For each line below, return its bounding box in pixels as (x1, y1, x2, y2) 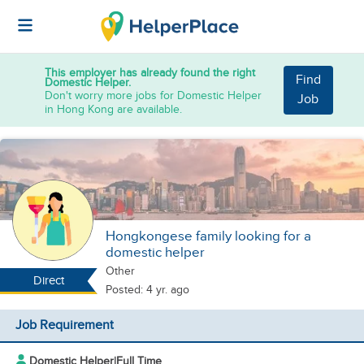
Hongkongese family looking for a (106, 228, 311, 245)
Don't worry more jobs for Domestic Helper (45, 88, 262, 102)
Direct (32, 274, 64, 288)
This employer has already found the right (45, 65, 255, 80)
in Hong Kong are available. (45, 102, 182, 116)
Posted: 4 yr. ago (106, 283, 189, 297)
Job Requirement (15, 318, 114, 333)
